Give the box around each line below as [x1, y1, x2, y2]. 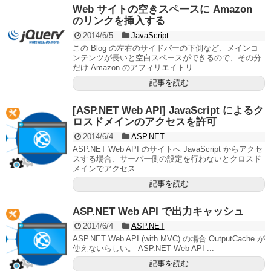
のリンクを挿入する [73, 15, 165, 27]
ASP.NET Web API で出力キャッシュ [73, 206, 244, 218]
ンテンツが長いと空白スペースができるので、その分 [73, 53, 261, 63]
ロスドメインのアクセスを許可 [73, 116, 217, 128]
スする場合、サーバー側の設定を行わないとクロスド [73, 154, 261, 164]
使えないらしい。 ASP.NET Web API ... [73, 244, 214, 253]
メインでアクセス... [73, 164, 143, 174]
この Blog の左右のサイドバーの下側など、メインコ [73, 44, 258, 53]
